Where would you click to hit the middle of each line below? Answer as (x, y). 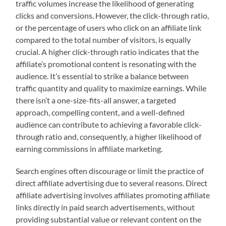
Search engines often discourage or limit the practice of (110, 171)
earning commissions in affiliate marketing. (89, 149)
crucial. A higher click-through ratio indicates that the (107, 52)
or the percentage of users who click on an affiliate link (109, 28)
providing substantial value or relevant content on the (109, 219)
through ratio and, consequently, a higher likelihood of (109, 137)
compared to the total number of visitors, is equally (103, 40)
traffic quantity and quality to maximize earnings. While (111, 88)
